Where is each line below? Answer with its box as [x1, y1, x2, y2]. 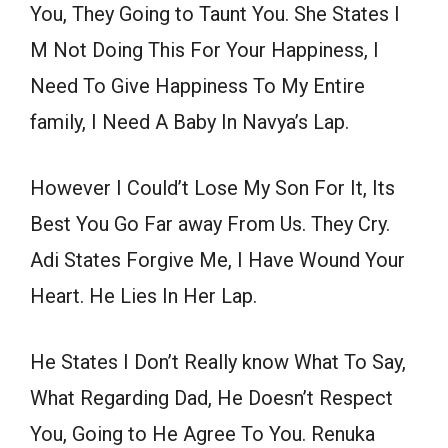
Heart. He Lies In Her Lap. [30, 284, 257, 309]
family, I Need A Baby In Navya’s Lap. [30, 110, 349, 135]
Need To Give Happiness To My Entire [30, 74, 365, 99]
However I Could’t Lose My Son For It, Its [30, 176, 395, 201]
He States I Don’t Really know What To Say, [30, 350, 406, 375]
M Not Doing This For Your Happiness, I [30, 38, 379, 63]
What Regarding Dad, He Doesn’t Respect [30, 386, 393, 411]
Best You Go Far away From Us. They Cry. [30, 212, 390, 237]
